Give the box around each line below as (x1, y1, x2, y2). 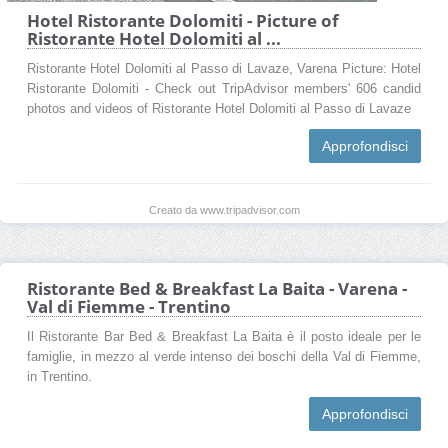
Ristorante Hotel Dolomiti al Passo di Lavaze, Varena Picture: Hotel (27, 61, 421, 76)
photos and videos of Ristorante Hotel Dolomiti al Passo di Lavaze (27, 101, 411, 116)
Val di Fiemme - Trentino (27, 294, 231, 318)
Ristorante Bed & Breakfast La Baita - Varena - (27, 276, 407, 300)
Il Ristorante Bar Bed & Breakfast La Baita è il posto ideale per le (27, 329, 421, 344)
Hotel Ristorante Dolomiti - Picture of (27, 8, 339, 32)
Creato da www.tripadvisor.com (148, 203, 300, 216)
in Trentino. (27, 369, 92, 384)
